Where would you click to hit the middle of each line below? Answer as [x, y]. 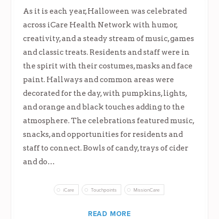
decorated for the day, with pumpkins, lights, [105, 93]
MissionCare [147, 190]
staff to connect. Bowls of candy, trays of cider [106, 148]
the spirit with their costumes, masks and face [108, 66]
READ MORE [109, 214]
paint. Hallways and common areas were [99, 79]
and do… [39, 161]
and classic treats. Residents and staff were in [107, 52]
